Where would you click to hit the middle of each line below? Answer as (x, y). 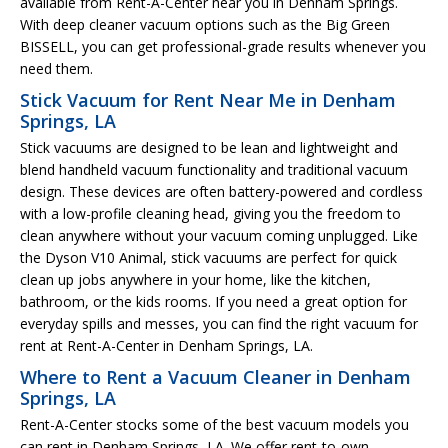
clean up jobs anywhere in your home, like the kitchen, (195, 279)
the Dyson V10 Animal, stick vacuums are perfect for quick (208, 257)
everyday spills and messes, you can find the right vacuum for (219, 323)
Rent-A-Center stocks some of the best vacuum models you (214, 424)
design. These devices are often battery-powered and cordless (221, 191)
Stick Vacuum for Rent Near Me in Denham (208, 99)
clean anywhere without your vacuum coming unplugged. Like (219, 235)
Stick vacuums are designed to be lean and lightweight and (209, 147)
